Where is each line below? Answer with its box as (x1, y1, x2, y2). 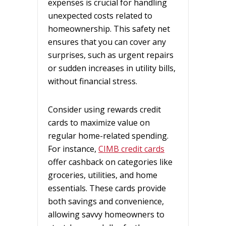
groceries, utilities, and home (48, 169, 157, 181)
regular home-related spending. (48, 130, 168, 141)
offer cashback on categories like (48, 156, 173, 167)
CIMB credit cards (98, 143, 164, 154)
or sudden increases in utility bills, (48, 62, 176, 74)
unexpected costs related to (48, 10, 152, 21)
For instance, (48, 143, 98, 154)
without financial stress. (48, 75, 137, 87)
